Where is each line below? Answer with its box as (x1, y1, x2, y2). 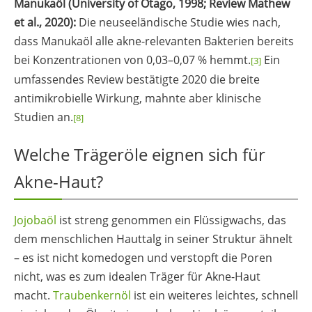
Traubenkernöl (53, 287, 131, 303)
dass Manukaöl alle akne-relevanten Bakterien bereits (14, 33, 294, 49)
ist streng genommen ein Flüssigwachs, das (56, 212, 286, 228)
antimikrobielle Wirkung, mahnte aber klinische (14, 90, 261, 106)
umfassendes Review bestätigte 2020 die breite (14, 71, 260, 87)
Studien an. (14, 109, 73, 125)
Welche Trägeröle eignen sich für (14, 142, 265, 166)
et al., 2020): (14, 14, 76, 30)
